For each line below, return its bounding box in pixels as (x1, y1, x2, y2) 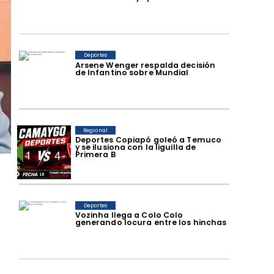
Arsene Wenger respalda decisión (75, 59, 216, 70)
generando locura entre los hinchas (75, 217, 227, 228)
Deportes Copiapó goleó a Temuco (75, 135, 222, 146)
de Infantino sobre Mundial (75, 67, 189, 78)
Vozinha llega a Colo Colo (75, 210, 183, 221)
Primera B (75, 149, 116, 160)
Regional (83, 126, 108, 134)
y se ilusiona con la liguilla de (75, 142, 196, 153)
